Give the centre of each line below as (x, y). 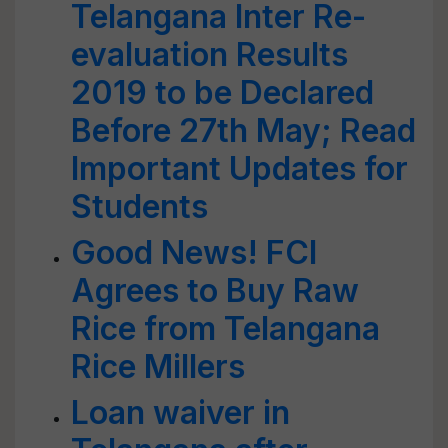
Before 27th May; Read (243, 130)
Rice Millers (158, 366)
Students (139, 206)
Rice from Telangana (225, 328)
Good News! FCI (194, 252)
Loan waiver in (180, 412)
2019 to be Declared (222, 92)
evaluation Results (209, 54)
